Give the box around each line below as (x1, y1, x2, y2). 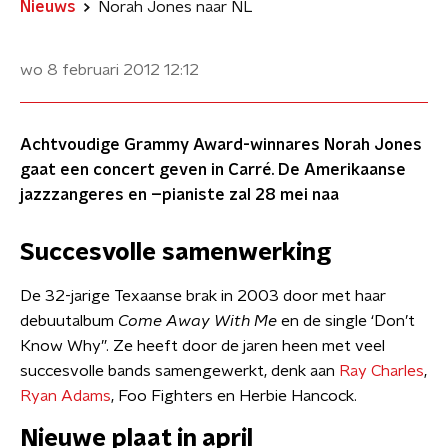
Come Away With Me (118, 313, 277, 329)
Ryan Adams (20, 388, 111, 404)
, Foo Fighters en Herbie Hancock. (111, 388, 357, 404)
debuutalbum (20, 313, 118, 329)
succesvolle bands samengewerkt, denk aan (20, 363, 335, 379)
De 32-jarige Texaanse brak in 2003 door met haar (20, 288, 386, 304)
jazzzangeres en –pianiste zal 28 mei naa (20, 187, 339, 203)
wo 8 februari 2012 (20, 62, 160, 78)
